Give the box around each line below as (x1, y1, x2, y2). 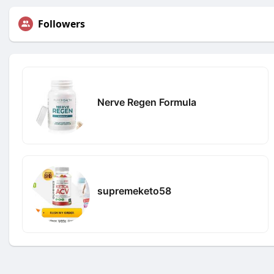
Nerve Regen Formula (97, 95, 196, 108)
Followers (38, 17, 85, 31)
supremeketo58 (97, 184, 171, 197)
